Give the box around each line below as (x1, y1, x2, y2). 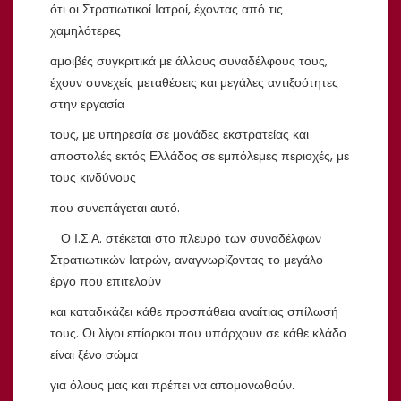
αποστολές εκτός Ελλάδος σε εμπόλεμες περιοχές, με (50, 146, 349, 165)
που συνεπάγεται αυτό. (50, 198, 180, 217)
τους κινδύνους (50, 167, 136, 186)
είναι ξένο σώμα (50, 345, 138, 363)
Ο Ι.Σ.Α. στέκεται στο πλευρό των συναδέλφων (50, 228, 321, 247)
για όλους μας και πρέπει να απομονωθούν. (50, 375, 294, 394)
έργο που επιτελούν (50, 271, 161, 290)
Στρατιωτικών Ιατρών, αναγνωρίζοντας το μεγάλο (50, 250, 323, 269)
